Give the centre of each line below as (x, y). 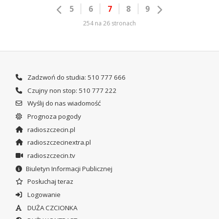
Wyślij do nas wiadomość (63, 103)
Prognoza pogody (53, 116)
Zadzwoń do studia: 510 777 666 (76, 77)
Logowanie (43, 194)
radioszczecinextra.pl (58, 142)
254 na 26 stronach (109, 23)
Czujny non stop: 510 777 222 (71, 90)
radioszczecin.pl (50, 129)
